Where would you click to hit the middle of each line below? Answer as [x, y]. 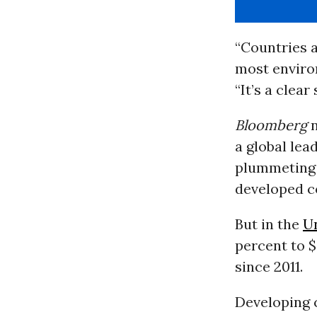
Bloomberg [272, 125]
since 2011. [269, 266]
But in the [269, 224]
